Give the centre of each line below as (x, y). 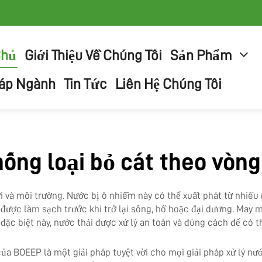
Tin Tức (86, 84)
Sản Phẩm (201, 55)
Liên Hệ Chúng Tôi (169, 84)
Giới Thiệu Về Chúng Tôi (94, 55)
